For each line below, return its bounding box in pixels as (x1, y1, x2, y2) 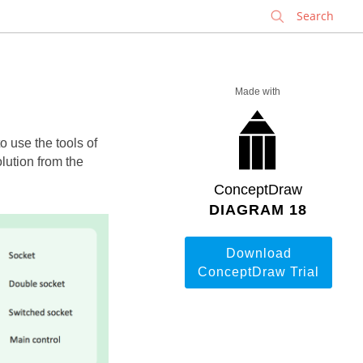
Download (225, 246, 292, 260)
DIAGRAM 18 (208, 202, 307, 218)
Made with (235, 86, 280, 97)
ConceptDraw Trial (198, 265, 319, 279)
